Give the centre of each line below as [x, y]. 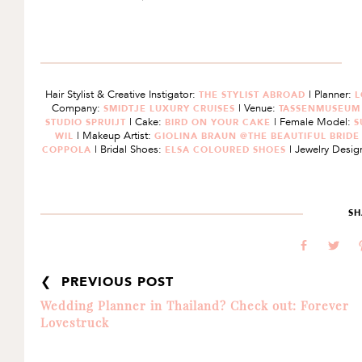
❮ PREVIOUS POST [107, 282]
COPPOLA [69, 149]
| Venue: [258, 108]
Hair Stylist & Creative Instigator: [122, 95]
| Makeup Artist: [115, 136]
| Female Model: [314, 122]
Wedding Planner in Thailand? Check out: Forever [195, 305]
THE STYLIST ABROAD [254, 95]
